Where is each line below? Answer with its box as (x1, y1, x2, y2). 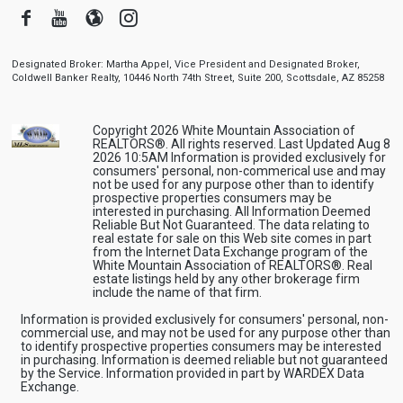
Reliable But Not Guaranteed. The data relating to (92, 217, 370, 232)
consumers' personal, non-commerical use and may (92, 163, 386, 178)
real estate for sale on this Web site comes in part (92, 230, 372, 246)
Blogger (102, 5, 166, 28)
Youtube (67, 5, 133, 28)
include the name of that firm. (92, 284, 262, 300)
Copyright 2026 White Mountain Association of (92, 122, 355, 138)
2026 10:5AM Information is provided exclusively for (92, 149, 386, 165)
